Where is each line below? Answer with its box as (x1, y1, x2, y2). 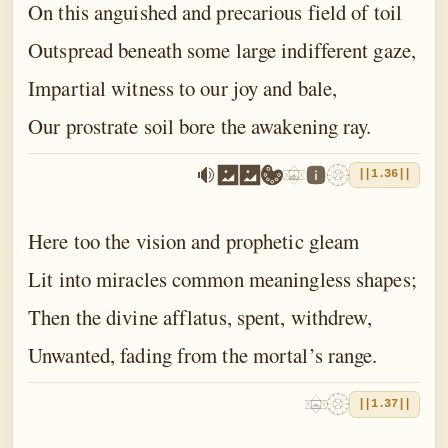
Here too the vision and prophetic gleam (28, 226, 360, 255)
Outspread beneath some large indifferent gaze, (28, 35, 416, 64)
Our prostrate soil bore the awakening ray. (28, 111, 372, 140)
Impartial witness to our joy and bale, (28, 73, 338, 102)
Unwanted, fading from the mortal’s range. (28, 340, 378, 369)
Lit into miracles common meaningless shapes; (28, 264, 417, 293)
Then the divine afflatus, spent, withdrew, (28, 302, 373, 331)
